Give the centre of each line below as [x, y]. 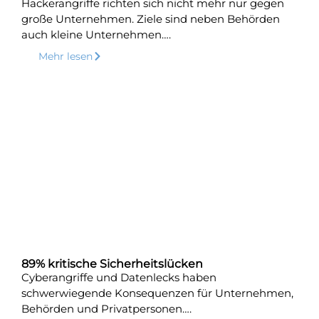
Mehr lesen [66, 56]
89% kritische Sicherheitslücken [112, 263]
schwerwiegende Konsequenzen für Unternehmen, [157, 293]
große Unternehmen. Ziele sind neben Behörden [151, 19]
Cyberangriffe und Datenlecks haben [119, 277]
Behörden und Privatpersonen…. [106, 308]
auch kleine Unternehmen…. [96, 34]
